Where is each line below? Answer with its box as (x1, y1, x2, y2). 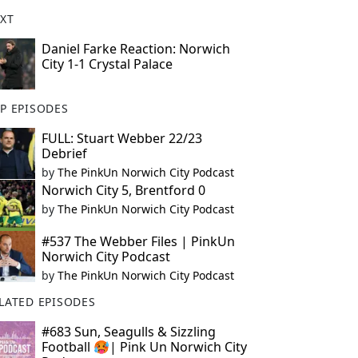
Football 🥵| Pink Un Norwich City (41, 338, 247, 356)
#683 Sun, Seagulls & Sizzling (41, 323, 216, 340)
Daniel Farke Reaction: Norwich (41, 40, 230, 58)
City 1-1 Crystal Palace (41, 55, 173, 73)
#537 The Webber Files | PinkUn (41, 233, 235, 250)
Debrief (41, 145, 87, 162)
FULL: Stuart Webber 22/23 (41, 129, 202, 147)
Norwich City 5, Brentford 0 (41, 181, 205, 199)
